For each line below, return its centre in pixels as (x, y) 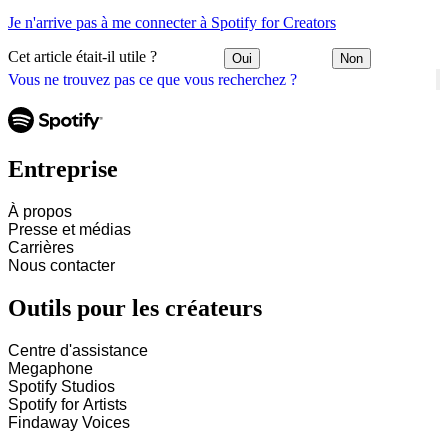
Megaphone (50, 369)
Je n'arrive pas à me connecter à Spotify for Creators (172, 22)
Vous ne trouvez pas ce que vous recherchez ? (152, 79)
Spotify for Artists (67, 405)
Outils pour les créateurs (135, 308)
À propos (40, 212)
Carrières (41, 248)
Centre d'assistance (78, 351)
